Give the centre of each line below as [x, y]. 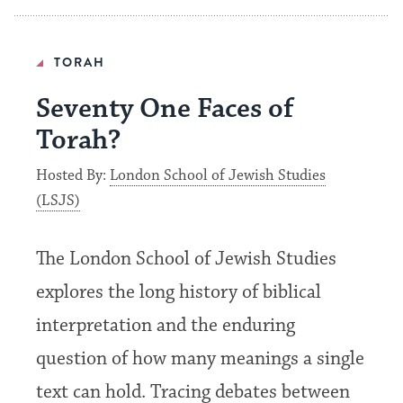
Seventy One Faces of [165, 109]
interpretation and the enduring [166, 326]
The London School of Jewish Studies [187, 259]
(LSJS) [58, 201]
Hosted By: [73, 176]
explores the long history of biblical [179, 292]
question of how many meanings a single [201, 359]
